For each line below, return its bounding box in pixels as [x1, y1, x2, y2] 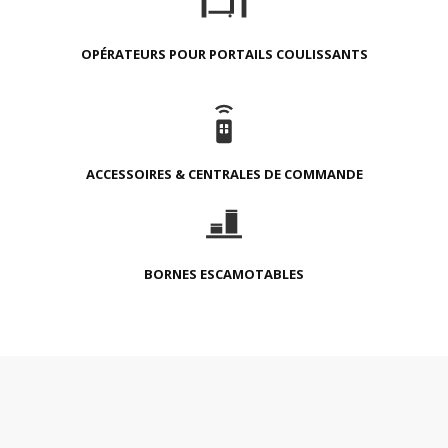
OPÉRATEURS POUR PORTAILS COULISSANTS [80, 45, 368, 63]
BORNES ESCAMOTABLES [144, 265, 304, 283]
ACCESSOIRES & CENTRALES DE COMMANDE [85, 165, 363, 183]
